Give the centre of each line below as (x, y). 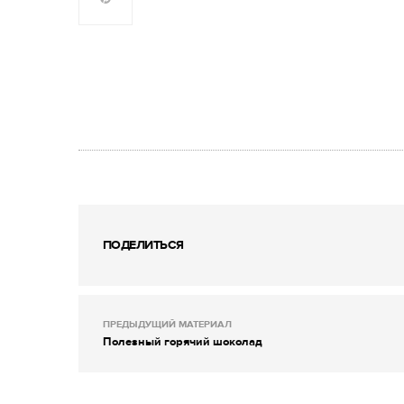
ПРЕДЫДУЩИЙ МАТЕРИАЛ (167, 324)
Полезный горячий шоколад (183, 341)
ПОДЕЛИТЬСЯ (143, 244)
